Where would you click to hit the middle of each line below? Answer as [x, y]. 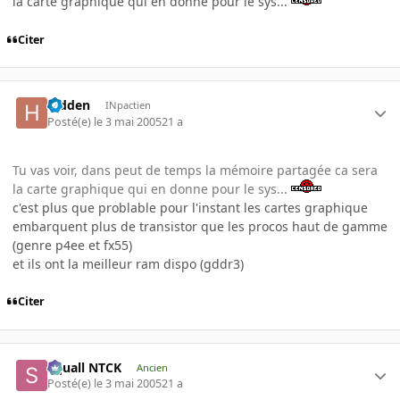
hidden [69, 105]
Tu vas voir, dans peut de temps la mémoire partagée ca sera [195, 170]
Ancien [152, 367]
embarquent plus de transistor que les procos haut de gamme [200, 226]
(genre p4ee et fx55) [72, 245]
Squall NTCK [85, 367]
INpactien [128, 105]
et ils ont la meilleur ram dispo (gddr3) [128, 263]
